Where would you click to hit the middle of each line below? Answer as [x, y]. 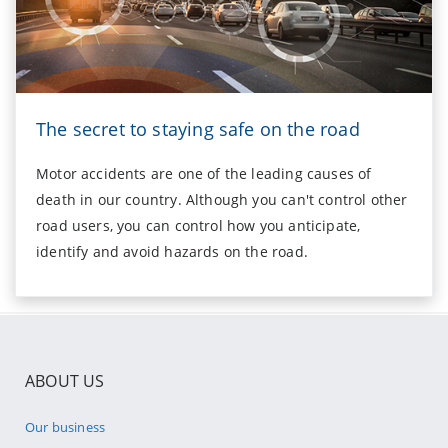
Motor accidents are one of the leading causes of [204, 173]
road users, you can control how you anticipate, [198, 225]
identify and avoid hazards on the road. [172, 251]
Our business [65, 426]
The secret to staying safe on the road [198, 128]
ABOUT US [65, 380]
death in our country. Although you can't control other [222, 199]
